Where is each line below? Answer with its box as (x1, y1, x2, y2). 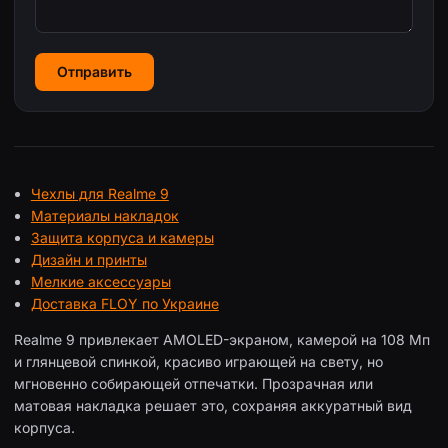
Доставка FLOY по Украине (30, 295, 219, 313)
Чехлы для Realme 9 (30, 185, 169, 203)
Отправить (57, 63, 132, 81)
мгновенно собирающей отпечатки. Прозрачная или (14, 375, 373, 393)
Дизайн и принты (30, 251, 147, 269)
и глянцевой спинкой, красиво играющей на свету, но (14, 353, 383, 371)
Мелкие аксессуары (30, 273, 171, 291)
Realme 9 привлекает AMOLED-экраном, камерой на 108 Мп (14, 331, 430, 349)
